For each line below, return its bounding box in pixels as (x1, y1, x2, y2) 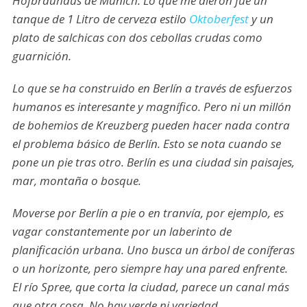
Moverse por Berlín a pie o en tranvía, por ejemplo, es (12, 205, 284, 221)
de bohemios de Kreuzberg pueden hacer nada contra (12, 117, 290, 134)
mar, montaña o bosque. (12, 173, 141, 189)
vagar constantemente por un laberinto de (12, 223, 232, 240)
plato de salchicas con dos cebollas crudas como (12, 29, 262, 46)
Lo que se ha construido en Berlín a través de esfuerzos (12, 80, 292, 97)
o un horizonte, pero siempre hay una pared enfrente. (12, 260, 288, 277)
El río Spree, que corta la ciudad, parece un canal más (12, 279, 289, 295)
